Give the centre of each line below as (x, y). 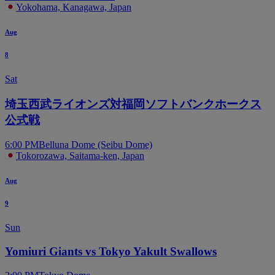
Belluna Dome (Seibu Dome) (95, 145)
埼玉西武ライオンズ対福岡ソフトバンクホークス (133, 104)
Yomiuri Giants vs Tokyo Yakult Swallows (111, 251)
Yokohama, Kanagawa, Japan (74, 7)
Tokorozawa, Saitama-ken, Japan (80, 156)
